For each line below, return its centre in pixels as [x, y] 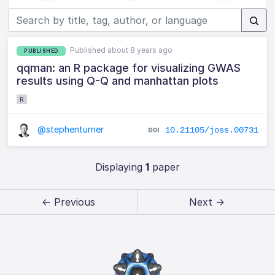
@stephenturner [70, 129]
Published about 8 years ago [122, 50]
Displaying [120, 167]
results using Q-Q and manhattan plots [118, 80]
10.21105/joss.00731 [211, 130]
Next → [207, 202]
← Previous [68, 202]
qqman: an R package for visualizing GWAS [129, 68]
